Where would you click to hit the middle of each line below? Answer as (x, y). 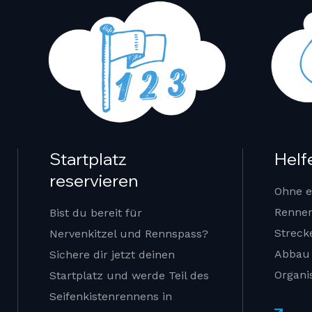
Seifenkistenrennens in (111, 297)
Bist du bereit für (96, 213)
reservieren (94, 181)
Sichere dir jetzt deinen (112, 255)
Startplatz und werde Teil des (129, 276)
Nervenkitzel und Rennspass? (129, 234)
